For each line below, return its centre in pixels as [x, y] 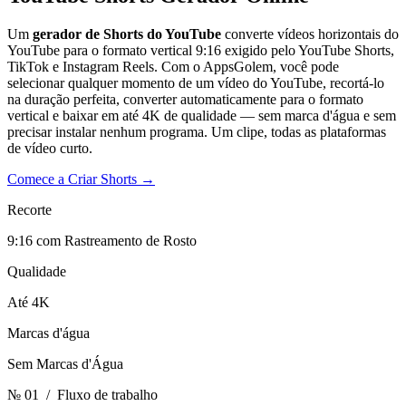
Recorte [29, 210]
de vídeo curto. [50, 149]
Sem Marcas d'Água [65, 364]
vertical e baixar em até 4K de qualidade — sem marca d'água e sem [202, 116]
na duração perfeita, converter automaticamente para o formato [185, 100]
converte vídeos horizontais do [310, 34]
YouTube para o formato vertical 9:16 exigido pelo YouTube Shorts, [201, 51]
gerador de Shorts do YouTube [127, 34]
